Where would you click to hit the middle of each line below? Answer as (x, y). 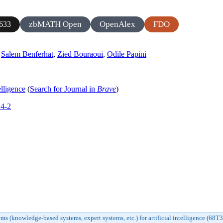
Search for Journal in (63, 89)
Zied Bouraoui (80, 54)
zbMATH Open (55, 24)
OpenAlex (117, 24)
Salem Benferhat (27, 54)
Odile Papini (127, 54)
